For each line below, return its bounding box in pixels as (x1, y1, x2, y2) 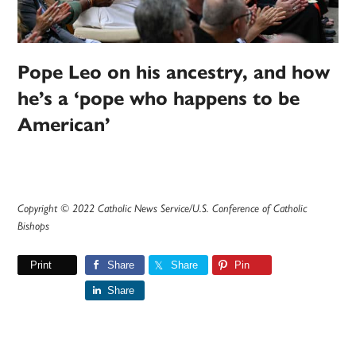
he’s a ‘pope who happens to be (17, 87, 300, 111)
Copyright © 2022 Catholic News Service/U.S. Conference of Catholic (17, 202, 308, 215)
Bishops (17, 219, 50, 233)
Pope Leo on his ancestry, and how (17, 60, 331, 85)
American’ (17, 113, 111, 137)
